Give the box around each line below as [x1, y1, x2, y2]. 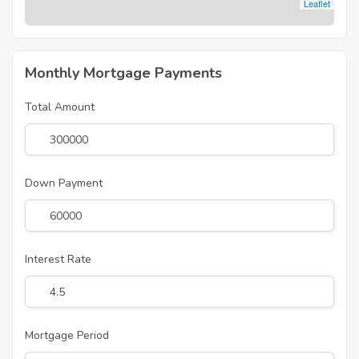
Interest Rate [25, 252, 91, 268]
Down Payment [25, 175, 103, 192]
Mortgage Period [25, 328, 109, 344]
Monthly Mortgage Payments [25, 63, 222, 83]
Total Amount [25, 99, 95, 115]
